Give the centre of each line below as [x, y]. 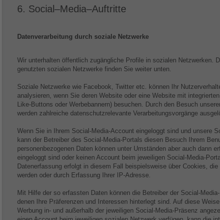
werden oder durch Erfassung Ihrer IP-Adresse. [84, 175]
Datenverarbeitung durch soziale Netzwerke [83, 37]
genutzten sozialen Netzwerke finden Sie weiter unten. [94, 69]
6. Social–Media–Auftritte [72, 9]
